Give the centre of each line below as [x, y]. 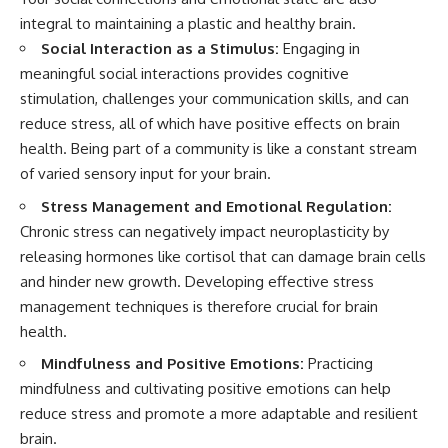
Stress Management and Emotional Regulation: [216, 206]
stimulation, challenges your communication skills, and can [214, 99]
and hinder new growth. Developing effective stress [197, 281]
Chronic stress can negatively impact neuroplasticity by [204, 231]
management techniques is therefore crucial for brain [199, 306]
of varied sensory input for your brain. [145, 174]
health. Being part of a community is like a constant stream [218, 149]
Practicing [338, 364]
